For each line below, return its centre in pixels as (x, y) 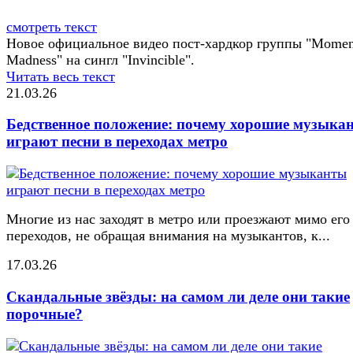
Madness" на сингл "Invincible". (100, 59)
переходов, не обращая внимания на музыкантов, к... (168, 236)
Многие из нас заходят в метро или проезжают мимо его (178, 219)
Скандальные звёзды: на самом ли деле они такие (178, 296)
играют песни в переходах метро (117, 142)
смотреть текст (52, 26)
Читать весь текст (61, 76)
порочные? (45, 314)
